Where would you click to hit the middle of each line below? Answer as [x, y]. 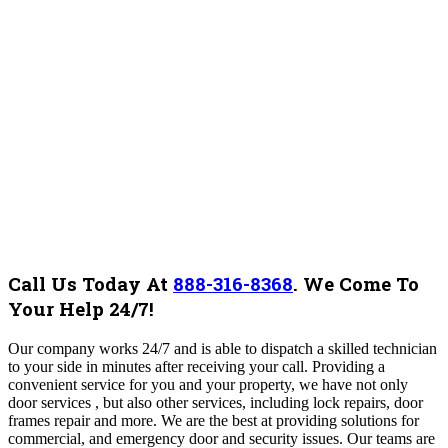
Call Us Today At [90, 283]
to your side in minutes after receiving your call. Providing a [196, 366]
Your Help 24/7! [83, 308]
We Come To [361, 283]
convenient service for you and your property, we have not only [208, 384]
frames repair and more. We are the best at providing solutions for [213, 420]
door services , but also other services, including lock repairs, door [215, 402]
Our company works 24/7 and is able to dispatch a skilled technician [222, 348]
